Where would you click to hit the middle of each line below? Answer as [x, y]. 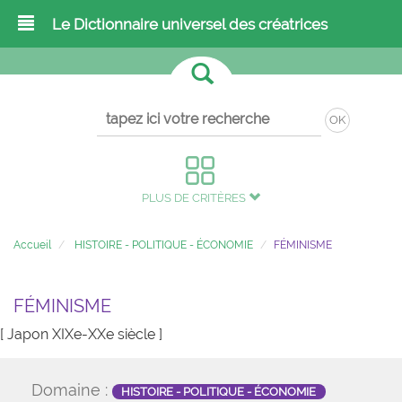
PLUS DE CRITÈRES [195, 198]
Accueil [32, 245]
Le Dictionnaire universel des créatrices [190, 24]
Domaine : [72, 390]
